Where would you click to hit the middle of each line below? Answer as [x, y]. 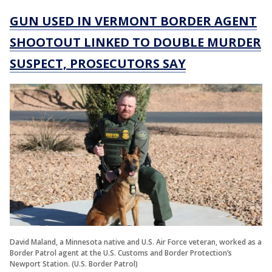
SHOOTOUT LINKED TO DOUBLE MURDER [135, 42]
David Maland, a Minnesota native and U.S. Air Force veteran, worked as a [136, 242]
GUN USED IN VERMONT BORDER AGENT [133, 21]
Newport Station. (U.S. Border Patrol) [74, 263]
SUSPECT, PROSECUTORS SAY [98, 63]
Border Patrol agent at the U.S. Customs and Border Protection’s [121, 253]
